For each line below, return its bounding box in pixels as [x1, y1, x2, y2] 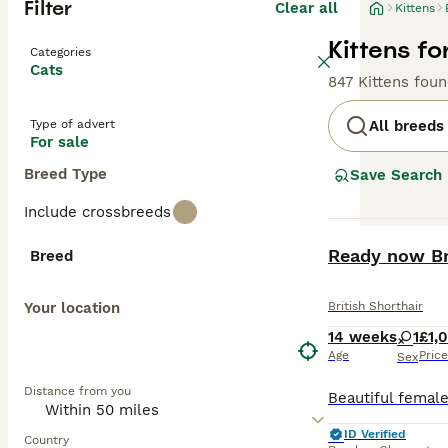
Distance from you [24, 384, 131, 398]
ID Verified [344, 427, 406, 441]
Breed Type [24, 165, 107, 183]
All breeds [369, 117, 444, 135]
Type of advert [30, 117, 115, 131]
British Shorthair [328, 299, 423, 313]
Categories [30, 45, 91, 59]
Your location [24, 299, 120, 317]
